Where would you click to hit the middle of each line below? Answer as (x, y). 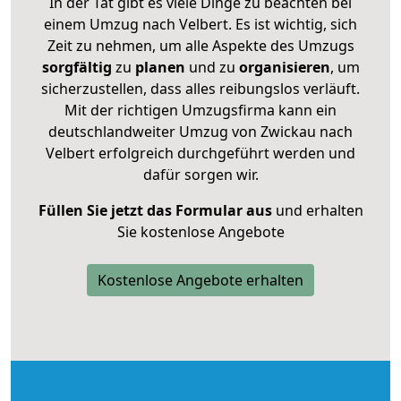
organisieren (282, 67)
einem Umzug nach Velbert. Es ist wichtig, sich (200, 24)
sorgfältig (77, 67)
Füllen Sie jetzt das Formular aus (155, 210)
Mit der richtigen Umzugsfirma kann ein (200, 110)
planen (160, 67)
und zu (210, 67)
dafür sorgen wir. (200, 174)
